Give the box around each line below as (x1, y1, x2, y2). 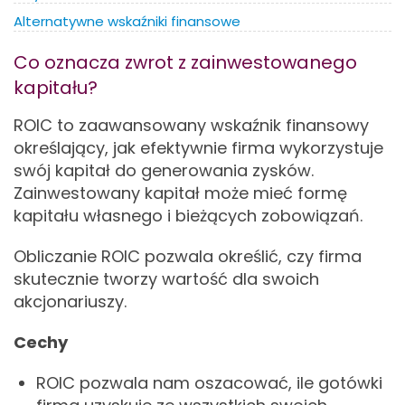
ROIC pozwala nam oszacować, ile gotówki (36, 372, 382, 394)
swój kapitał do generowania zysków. (14, 159, 314, 182)
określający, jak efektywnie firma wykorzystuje (14, 137, 383, 159)
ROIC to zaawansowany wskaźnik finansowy (14, 114, 369, 137)
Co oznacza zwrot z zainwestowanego (14, 50, 357, 75)
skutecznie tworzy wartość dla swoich (14, 268, 319, 290)
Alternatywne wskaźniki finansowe (14, 12, 240, 31)
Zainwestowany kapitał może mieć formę (14, 182, 347, 204)
